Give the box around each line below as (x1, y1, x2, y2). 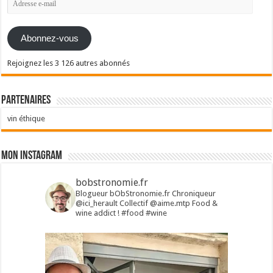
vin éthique (7, 113, 46, 123)
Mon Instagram (1, 149, 63, 162)
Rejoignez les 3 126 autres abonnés (7, 58, 130, 68)
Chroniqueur (171, 188, 216, 198)
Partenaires (1, 94, 51, 107)
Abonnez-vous (20, 34, 79, 44)
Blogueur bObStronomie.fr (75, 188, 172, 198)
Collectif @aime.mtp (117, 198, 190, 208)
